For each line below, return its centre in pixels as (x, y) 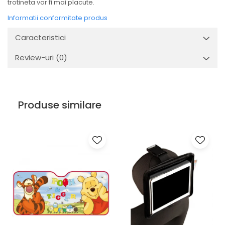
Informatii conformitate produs (58, 18)
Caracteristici (40, 37)
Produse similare (60, 105)
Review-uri (35, 58)
